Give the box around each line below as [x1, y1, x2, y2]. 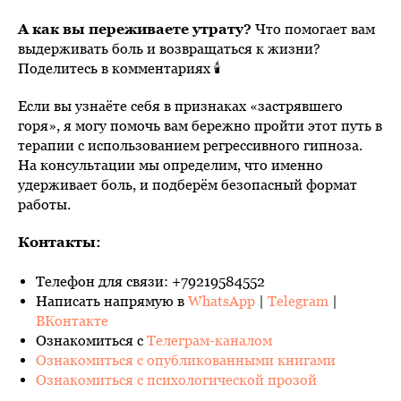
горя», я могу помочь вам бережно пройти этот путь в [18, 116, 382, 133]
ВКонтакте [36, 311, 108, 328]
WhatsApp [188, 292, 255, 309]
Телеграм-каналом [147, 331, 272, 348]
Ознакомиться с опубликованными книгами [36, 351, 336, 368]
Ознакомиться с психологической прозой [36, 371, 317, 388]
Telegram [268, 292, 328, 309]
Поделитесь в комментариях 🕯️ [18, 59, 221, 76]
